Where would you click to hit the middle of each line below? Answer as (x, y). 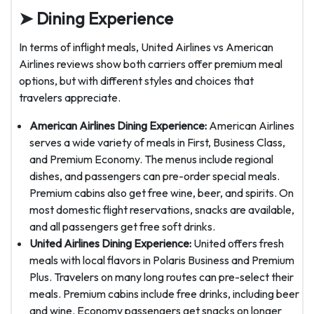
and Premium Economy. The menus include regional (151, 159)
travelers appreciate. (70, 98)
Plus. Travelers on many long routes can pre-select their (162, 277)
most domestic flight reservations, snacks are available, (162, 210)
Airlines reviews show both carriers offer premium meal (151, 64)
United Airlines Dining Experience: (110, 244)
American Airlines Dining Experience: (118, 126)
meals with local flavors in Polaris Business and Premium (162, 260)
